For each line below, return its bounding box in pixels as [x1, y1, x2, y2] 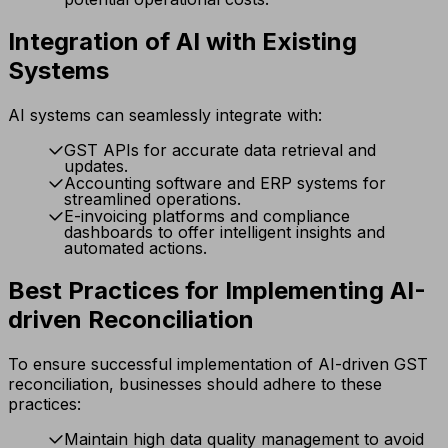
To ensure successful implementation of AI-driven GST [8, 353, 428, 374]
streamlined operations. [64, 188, 241, 209]
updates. [64, 155, 128, 176]
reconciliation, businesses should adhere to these [8, 373, 382, 394]
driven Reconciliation [8, 304, 254, 334]
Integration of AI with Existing [8, 26, 357, 56]
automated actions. [64, 237, 207, 258]
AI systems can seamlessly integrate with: [8, 104, 322, 125]
